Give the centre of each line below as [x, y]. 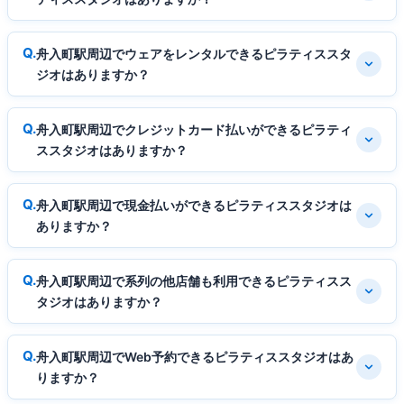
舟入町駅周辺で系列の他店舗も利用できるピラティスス [194, 280]
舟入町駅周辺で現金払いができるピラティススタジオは [194, 205]
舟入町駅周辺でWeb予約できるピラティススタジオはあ [195, 356]
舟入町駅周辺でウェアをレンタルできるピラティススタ [194, 53]
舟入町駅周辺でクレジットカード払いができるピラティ [194, 129]
